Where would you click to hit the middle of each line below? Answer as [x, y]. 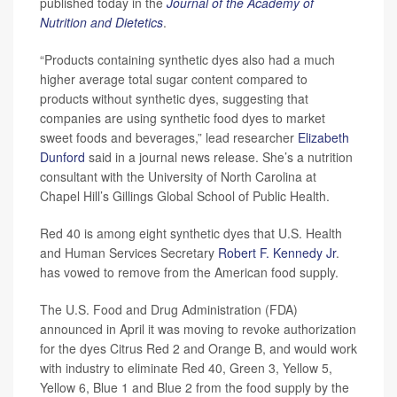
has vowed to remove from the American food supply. [189, 272]
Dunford [62, 156]
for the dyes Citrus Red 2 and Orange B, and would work [198, 348]
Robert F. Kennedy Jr [277, 252]
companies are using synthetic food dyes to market [183, 117]
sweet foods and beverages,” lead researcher [169, 137]
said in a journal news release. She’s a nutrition [219, 156]
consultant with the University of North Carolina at [178, 176]
